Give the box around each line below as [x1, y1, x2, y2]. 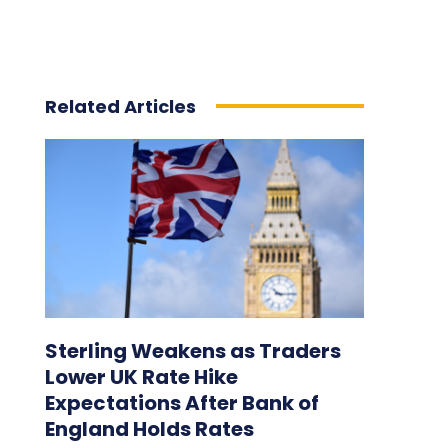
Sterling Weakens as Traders [44, 336, 341, 365]
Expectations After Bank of [44, 388, 319, 417]
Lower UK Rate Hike [44, 362, 238, 391]
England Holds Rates [44, 414, 254, 443]
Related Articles [44, 93, 196, 119]
